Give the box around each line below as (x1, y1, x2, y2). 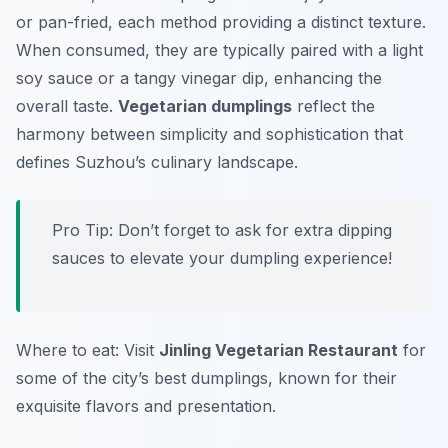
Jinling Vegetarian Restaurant (159, 340, 398, 361)
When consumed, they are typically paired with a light (16, 40, 423, 61)
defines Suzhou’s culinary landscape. (16, 152, 298, 173)
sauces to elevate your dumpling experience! (52, 248, 392, 269)
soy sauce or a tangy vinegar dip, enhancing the (16, 68, 382, 89)
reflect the (292, 96, 375, 117)
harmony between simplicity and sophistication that (16, 124, 403, 145)
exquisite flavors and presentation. (16, 396, 276, 417)
